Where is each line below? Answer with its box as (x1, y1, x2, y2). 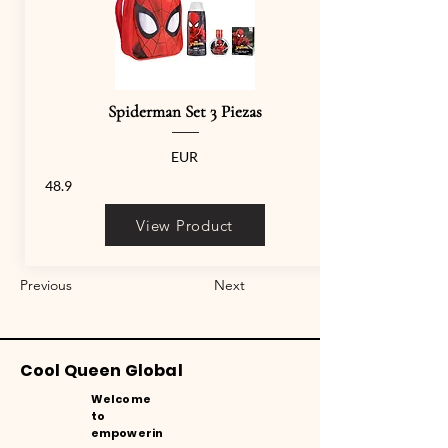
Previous (20, 276, 72, 294)
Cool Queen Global (20, 359, 186, 382)
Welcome (91, 391, 151, 407)
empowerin (91, 425, 163, 441)
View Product (136, 215, 233, 235)
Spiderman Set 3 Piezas (107, 101, 262, 122)
